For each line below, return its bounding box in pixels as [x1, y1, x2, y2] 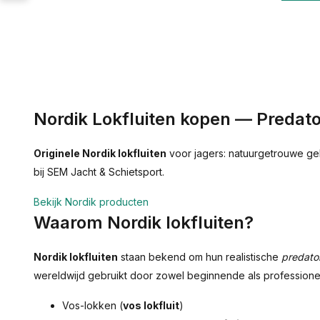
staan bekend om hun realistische [118, 251, 281, 264]
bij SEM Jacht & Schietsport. [34, 166, 164, 179]
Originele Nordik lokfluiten [34, 147, 166, 160]
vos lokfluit [123, 299, 179, 312]
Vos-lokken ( [62, 299, 123, 312]
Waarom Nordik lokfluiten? [34, 212, 254, 234]
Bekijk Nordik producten [34, 196, 149, 209]
